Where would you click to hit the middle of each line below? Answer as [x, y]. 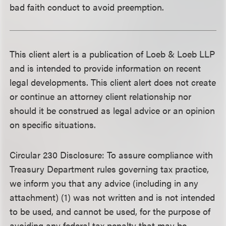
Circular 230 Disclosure [56, 155]
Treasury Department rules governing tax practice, [109, 169]
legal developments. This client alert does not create [113, 82]
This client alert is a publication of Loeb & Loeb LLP [112, 54]
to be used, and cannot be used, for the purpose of [110, 211]
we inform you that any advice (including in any [104, 183]
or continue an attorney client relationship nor [101, 96]
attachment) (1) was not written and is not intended [112, 197]
